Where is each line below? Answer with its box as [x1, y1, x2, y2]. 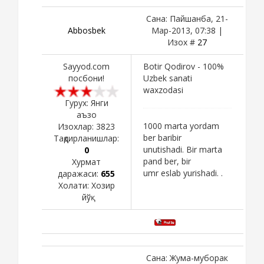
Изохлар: [58, 120, 96, 132]
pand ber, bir [143, 155, 191, 167]
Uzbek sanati [143, 72, 192, 84]
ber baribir [143, 131, 181, 143]
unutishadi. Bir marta [143, 143, 222, 155]
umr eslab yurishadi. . [143, 167, 223, 179]
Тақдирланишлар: [54, 132, 119, 144]
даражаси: [58, 167, 101, 179]
